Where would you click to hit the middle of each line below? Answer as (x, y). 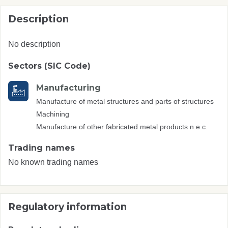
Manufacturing (68, 88)
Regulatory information (67, 207)
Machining (53, 114)
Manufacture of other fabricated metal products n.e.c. (122, 126)
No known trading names (53, 162)
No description (34, 44)
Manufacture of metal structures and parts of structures (125, 101)
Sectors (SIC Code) (49, 66)
